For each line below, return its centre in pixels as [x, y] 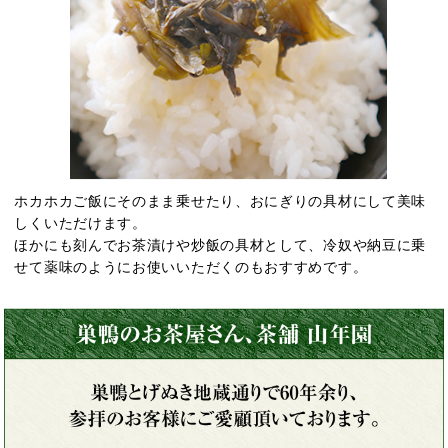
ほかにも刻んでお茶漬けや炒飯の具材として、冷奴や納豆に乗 [220, 244]
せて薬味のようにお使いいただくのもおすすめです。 [191, 266]
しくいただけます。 [80, 222]
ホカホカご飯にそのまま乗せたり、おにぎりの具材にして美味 [220, 200]
